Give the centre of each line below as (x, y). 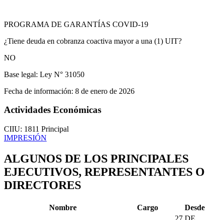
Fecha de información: (39, 91)
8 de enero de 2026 (104, 91)
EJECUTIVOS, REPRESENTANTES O (104, 172)
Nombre (63, 207)
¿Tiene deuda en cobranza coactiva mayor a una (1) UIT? (93, 41)
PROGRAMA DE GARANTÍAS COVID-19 (76, 24)
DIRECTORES (42, 185)
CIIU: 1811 (23, 129)
